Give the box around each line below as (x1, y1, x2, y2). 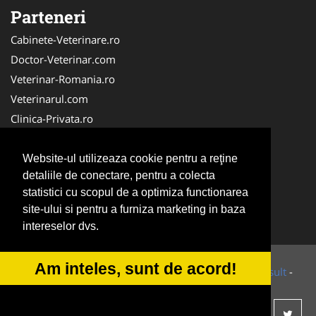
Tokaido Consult (208, 264, 286, 279)
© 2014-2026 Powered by (11, 264, 140, 279)
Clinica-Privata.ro (11, 111, 93, 126)
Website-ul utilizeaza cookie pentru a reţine (23, 152, 238, 165)
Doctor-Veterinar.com (11, 51, 116, 66)
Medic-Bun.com (11, 150, 87, 165)
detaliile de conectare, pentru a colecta (23, 169, 215, 182)
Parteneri (11, 5, 86, 28)
